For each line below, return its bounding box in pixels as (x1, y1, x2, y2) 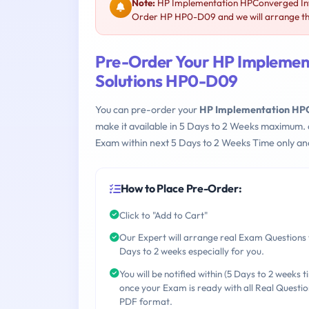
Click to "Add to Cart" (119, 208, 208, 221)
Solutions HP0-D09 (95, 70, 238, 92)
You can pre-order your (95, 103, 199, 117)
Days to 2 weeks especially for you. (119, 245, 264, 258)
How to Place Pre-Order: (120, 181, 242, 196)
